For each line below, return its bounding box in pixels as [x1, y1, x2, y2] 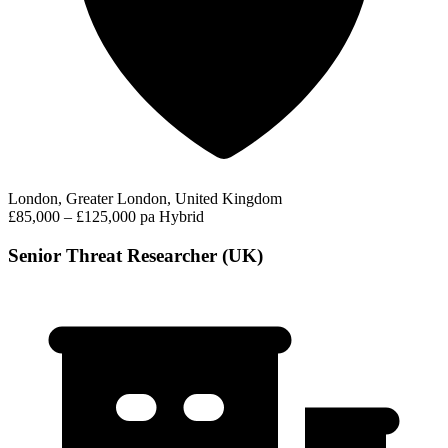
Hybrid [159, 208, 204, 226]
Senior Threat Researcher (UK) [8, 244, 263, 266]
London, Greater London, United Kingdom [8, 190, 282, 208]
